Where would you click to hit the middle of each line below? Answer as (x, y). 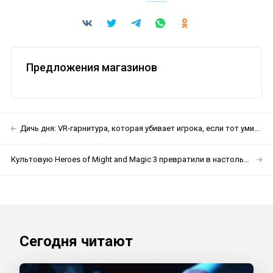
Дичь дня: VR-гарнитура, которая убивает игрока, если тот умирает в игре (137, 128)
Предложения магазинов (92, 67)
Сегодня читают (76, 241)
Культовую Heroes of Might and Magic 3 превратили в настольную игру (127, 159)
